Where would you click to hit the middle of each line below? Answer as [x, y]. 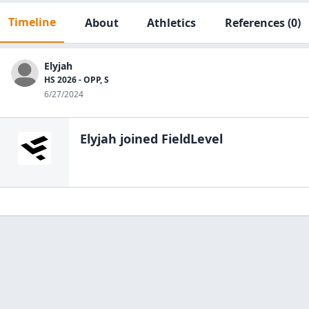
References [255, 23]
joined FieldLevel [170, 139]
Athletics [172, 23]
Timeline [32, 22]
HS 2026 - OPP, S [77, 80]
